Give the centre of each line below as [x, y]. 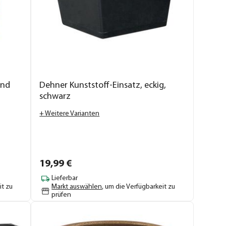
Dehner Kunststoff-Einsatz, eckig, [103, 85]
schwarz [55, 96]
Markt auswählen [77, 187]
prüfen [62, 195]
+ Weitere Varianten [70, 114]
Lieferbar [65, 179]
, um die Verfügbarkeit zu [139, 187]
